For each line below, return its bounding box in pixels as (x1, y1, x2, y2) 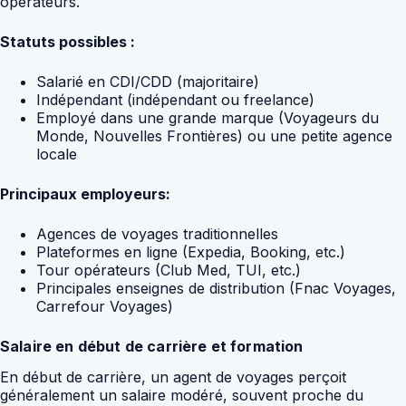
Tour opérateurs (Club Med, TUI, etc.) (36, 260, 301, 279)
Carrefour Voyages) (36, 296, 173, 315)
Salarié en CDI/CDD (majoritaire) (36, 72, 259, 91)
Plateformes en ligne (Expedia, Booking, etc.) (36, 242, 345, 261)
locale (36, 144, 77, 163)
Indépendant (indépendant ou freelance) (36, 90, 314, 109)
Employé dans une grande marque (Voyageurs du (36, 108, 379, 127)
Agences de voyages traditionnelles (36, 224, 278, 243)
